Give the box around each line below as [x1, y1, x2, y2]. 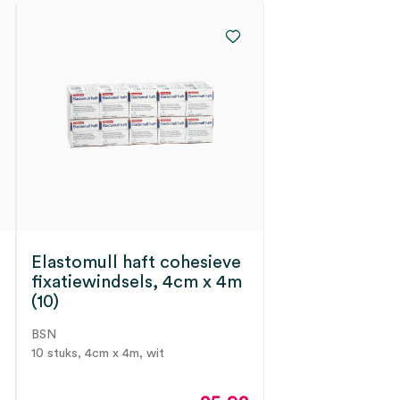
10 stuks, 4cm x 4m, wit [31, 347, 164, 360]
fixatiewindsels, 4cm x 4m [31, 273, 242, 291]
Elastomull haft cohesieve [31, 254, 241, 271]
